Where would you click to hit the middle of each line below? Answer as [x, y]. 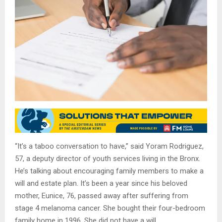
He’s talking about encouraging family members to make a [109, 171]
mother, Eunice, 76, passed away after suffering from [102, 196]
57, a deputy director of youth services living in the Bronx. [108, 159]
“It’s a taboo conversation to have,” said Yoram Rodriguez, [109, 146]
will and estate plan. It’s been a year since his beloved [101, 184]
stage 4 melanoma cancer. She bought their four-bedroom [110, 208]
